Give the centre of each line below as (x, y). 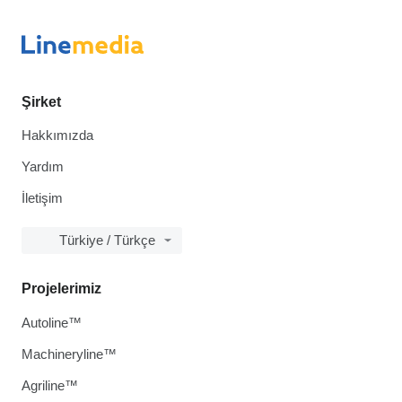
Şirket (41, 101)
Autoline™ (52, 322)
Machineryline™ (69, 354)
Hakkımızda (57, 135)
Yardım (43, 166)
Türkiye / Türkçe (107, 240)
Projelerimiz (61, 288)
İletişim (42, 197)
